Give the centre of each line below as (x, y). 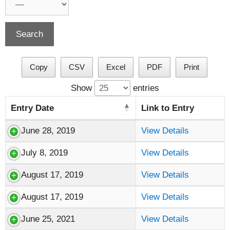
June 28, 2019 (48, 130)
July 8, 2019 (44, 152)
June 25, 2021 (48, 219)
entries (145, 88)
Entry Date (32, 108)
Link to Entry (168, 108)
